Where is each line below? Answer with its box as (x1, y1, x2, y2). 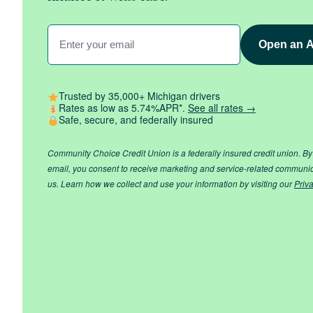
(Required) (49, 69, 91, 80)
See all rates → (187, 100, 256, 115)
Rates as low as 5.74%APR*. (58, 100, 188, 115)
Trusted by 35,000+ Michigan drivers (58, 88, 220, 103)
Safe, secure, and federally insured (58, 112, 213, 127)
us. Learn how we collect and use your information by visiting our (48, 177, 294, 190)
